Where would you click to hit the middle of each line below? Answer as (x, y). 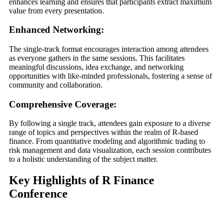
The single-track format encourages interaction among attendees (109, 49)
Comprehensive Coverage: (62, 104)
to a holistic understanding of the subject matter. (83, 159)
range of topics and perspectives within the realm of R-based (103, 132)
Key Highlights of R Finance (81, 180)
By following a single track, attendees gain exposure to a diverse (110, 123)
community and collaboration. (56, 85)
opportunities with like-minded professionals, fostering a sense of (110, 76)
